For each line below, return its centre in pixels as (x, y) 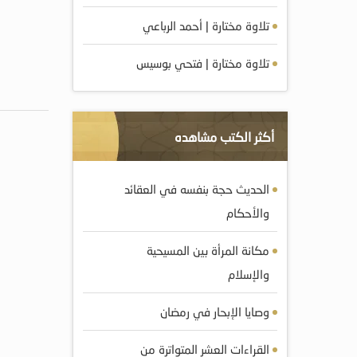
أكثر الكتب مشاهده (224, 137)
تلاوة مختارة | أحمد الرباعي (206, 25)
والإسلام (249, 274)
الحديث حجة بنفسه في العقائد (197, 189)
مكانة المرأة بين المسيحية (208, 250)
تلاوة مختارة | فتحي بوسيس (203, 63)
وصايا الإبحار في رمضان (215, 312)
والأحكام (248, 213)
